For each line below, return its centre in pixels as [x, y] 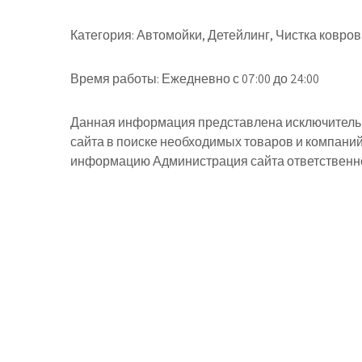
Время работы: [115, 79]
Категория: [102, 35]
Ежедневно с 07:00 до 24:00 [239, 79]
